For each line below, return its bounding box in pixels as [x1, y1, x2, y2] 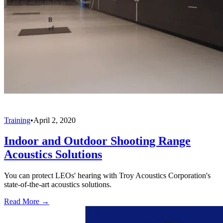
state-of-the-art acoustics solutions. [4, 180, 111, 189]
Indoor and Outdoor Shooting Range [4, 134, 191, 148]
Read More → [4, 197, 49, 206]
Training [4, 115, 30, 124]
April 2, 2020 [33, 115, 76, 124]
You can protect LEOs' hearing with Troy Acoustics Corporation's [4, 171, 211, 180]
